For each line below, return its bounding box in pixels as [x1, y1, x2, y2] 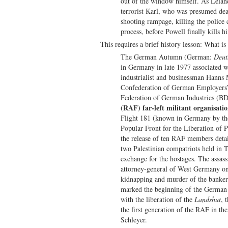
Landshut [194, 194, 221, 204]
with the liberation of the [121, 194, 194, 204]
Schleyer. [121, 214, 147, 224]
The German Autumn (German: [121, 51, 214, 62]
